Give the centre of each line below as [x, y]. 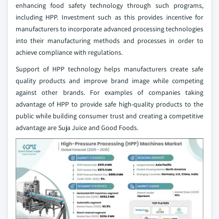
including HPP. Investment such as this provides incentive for [109, 17]
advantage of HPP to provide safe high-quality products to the [109, 104]
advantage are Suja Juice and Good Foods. [77, 128]
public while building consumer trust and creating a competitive [109, 116]
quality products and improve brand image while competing [109, 81]
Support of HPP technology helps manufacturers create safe [109, 69]
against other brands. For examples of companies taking [109, 92]
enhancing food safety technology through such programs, [109, 5]
